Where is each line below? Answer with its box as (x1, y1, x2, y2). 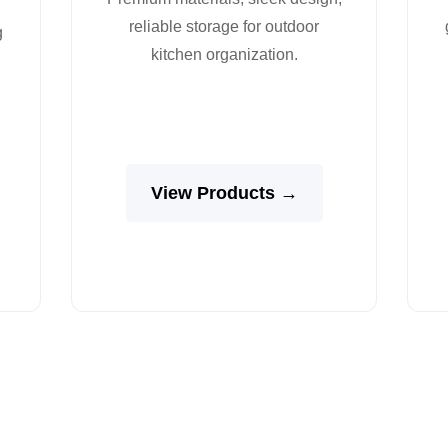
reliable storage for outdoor (129, 17, 319, 35)
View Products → (150, 182, 298, 203)
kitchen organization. (150, 45, 298, 63)
